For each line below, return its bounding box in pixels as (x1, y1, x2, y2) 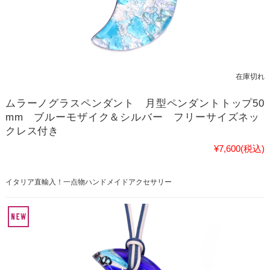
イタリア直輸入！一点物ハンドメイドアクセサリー (5, 178, 172, 187)
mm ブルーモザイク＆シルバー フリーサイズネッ (5, 111, 260, 124)
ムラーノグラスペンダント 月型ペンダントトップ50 (5, 98, 265, 110)
